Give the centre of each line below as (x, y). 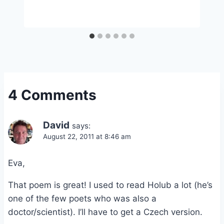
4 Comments (52, 95)
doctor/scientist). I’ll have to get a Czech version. (105, 212)
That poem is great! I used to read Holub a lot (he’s (110, 185)
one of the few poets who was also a (82, 198)
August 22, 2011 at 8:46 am (87, 136)
